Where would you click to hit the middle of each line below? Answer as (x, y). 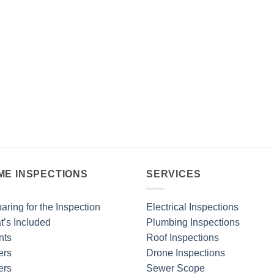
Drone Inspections (186, 253)
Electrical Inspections (192, 207)
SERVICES (174, 174)
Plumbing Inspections (193, 223)
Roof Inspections (183, 238)
